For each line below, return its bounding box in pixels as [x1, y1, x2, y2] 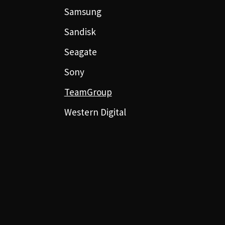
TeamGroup [64, 85, 112, 98]
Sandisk [64, 25, 96, 38]
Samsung [64, 5, 101, 18]
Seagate [64, 45, 97, 58]
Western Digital [64, 105, 126, 118]
